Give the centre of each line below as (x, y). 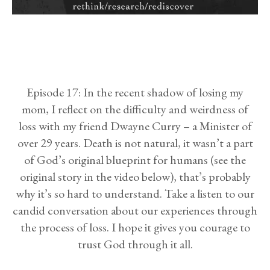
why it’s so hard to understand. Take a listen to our (135, 194)
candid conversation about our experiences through (135, 211)
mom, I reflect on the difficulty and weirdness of (135, 109)
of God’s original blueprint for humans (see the (135, 160)
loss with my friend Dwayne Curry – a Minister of (135, 126)
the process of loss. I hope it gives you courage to (135, 228)
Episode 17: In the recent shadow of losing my (135, 93)
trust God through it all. (135, 244)
